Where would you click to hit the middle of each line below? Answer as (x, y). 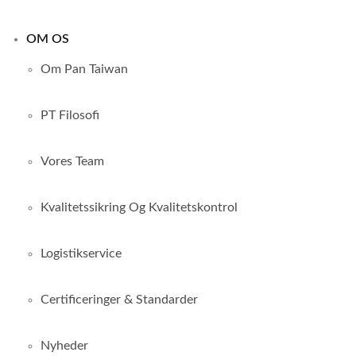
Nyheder (64, 346)
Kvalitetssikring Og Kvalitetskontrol (139, 207)
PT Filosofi (70, 115)
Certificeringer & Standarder (119, 300)
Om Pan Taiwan (84, 69)
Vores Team (72, 161)
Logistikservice (81, 253)
